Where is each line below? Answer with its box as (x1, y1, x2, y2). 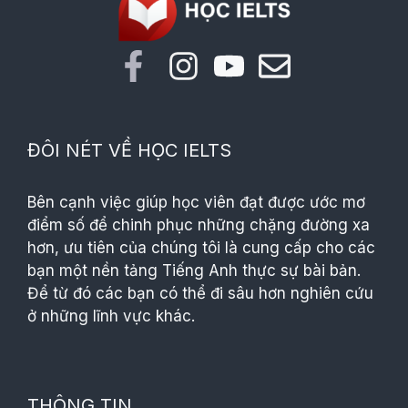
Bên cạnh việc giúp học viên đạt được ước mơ (27, 193, 365, 212)
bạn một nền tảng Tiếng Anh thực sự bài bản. (27, 261, 361, 280)
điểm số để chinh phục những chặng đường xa (27, 216, 370, 235)
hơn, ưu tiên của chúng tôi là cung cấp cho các (27, 239, 375, 258)
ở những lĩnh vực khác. (27, 307, 195, 326)
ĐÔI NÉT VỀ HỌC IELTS (27, 139, 231, 162)
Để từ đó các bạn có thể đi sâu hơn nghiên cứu (27, 284, 373, 303)
